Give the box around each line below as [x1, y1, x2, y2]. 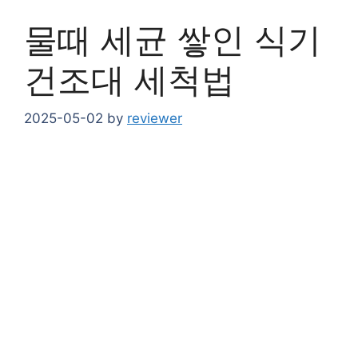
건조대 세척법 [24, 58, 235, 100]
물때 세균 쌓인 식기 [24, 18, 321, 60]
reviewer [127, 110, 182, 127]
